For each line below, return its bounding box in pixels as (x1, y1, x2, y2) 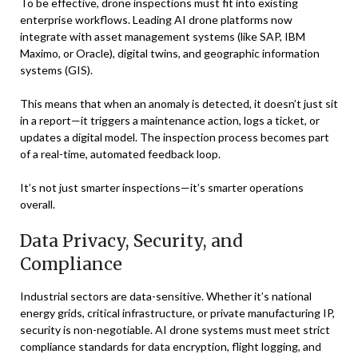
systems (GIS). (20, 63, 93, 77)
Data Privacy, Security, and (20, 230, 243, 252)
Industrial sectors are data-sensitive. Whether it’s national (20, 289, 312, 303)
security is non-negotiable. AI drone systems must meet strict (20, 323, 330, 336)
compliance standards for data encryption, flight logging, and (20, 340, 321, 353)
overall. (20, 197, 55, 211)
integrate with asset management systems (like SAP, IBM (20, 30, 305, 43)
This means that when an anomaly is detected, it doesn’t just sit (20, 97, 338, 110)
